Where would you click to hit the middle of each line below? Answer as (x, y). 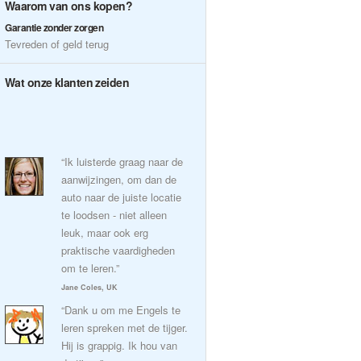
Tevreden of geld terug (57, 44)
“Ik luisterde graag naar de (122, 162)
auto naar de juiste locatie (121, 197)
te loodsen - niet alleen (114, 215)
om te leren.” (90, 268)
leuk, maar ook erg (105, 232)
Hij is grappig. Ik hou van (119, 345)
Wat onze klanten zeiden (67, 82)
